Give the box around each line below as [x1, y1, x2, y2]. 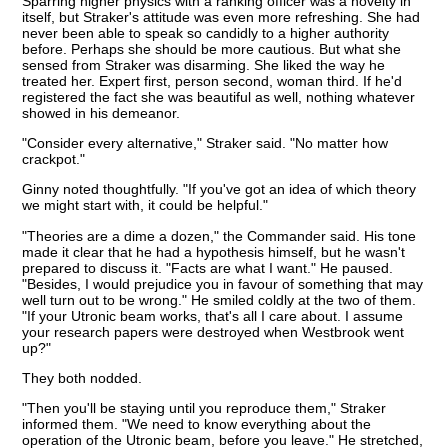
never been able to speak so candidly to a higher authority [22, 24, 390, 41]
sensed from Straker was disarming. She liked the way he [22, 56, 386, 73]
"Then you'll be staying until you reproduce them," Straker [22, 400, 387, 417]
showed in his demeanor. [22, 104, 181, 121]
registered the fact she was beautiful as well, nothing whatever [22, 88, 416, 105]
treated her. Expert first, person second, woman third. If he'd [22, 72, 403, 89]
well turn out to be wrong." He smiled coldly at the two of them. [22, 291, 417, 308]
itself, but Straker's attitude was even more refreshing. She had [22, 8, 421, 25]
